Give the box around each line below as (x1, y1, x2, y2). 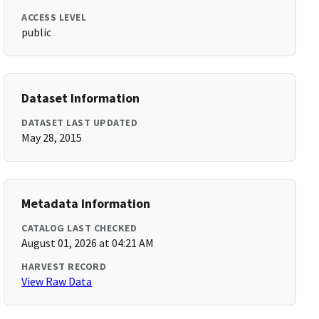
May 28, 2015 (21, 130, 83, 145)
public (21, 25, 52, 39)
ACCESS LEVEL (21, 11, 87, 23)
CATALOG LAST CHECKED (21, 221, 137, 234)
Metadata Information (21, 195, 151, 211)
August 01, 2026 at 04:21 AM (21, 236, 155, 250)
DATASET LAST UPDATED (21, 116, 138, 129)
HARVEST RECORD (21, 260, 107, 273)
